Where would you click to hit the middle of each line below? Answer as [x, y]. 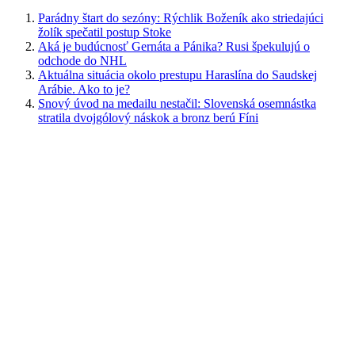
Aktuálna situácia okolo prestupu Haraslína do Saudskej [177, 75]
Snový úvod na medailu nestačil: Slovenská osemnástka [177, 104]
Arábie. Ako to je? [84, 90]
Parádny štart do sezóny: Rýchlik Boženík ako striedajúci [181, 18]
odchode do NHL [82, 61]
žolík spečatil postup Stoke [105, 32]
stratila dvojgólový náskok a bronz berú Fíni [148, 118]
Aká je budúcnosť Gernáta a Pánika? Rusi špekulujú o [174, 47]
